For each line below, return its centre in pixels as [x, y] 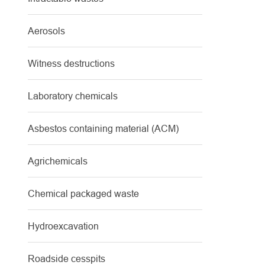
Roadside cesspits [67, 258]
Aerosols [46, 31]
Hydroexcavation [63, 226]
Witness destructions [71, 63]
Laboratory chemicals [73, 96]
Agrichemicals [58, 161]
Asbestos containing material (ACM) [103, 128]
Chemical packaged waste [83, 193]
